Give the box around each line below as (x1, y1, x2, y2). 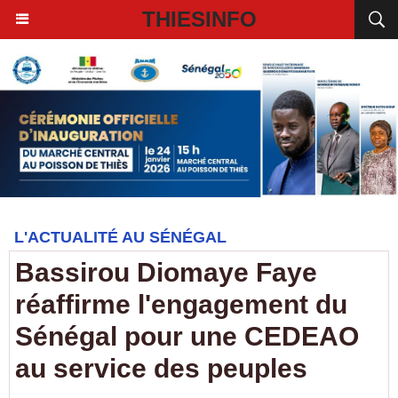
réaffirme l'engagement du (15, 290, 347, 319)
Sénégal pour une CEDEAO (15, 322, 359, 351)
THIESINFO (141, 7, 257, 31)
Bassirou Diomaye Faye (15, 258, 317, 287)
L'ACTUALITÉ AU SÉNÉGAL (14, 228, 227, 246)
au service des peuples (15, 354, 307, 383)
